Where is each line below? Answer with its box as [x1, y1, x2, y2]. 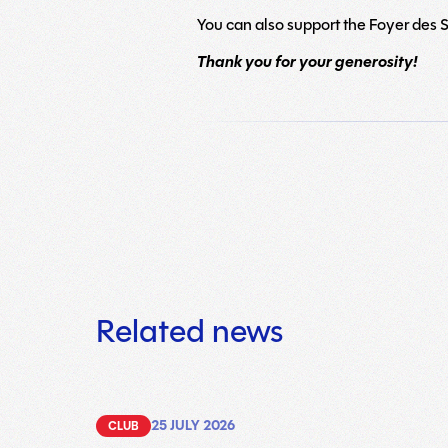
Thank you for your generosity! [197, 50, 418, 74]
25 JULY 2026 [151, 415, 235, 436]
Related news [96, 308, 283, 354]
